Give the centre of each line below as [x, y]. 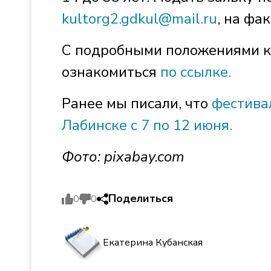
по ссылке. [196, 72]
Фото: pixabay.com [123, 157]
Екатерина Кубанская [153, 242]
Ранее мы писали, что [137, 103]
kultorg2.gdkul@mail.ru [139, 19]
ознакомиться [111, 72]
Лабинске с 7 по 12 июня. [147, 125]
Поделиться [141, 198]
